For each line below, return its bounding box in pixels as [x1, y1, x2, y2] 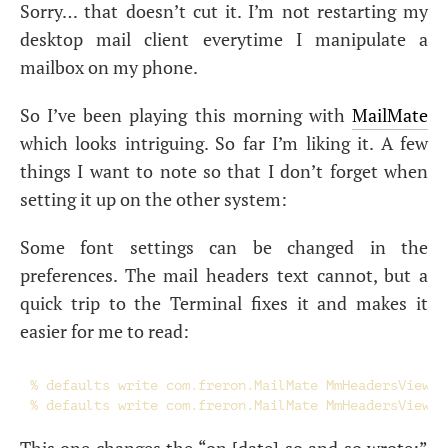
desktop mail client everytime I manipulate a [20, 27, 428, 51]
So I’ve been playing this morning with [20, 103, 352, 127]
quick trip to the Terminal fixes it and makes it [20, 291, 428, 315]
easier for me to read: [20, 319, 189, 343]
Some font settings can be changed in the [20, 235, 428, 259]
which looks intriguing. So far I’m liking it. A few [20, 131, 428, 155]
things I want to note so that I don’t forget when [20, 159, 428, 183]
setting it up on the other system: [20, 187, 287, 211]
